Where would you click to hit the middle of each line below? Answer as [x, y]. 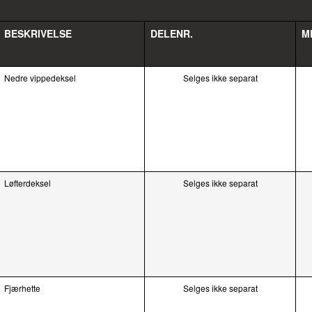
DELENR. [172, 33]
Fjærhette [22, 288]
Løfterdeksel [28, 183]
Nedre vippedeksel [40, 78]
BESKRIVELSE [38, 33]
